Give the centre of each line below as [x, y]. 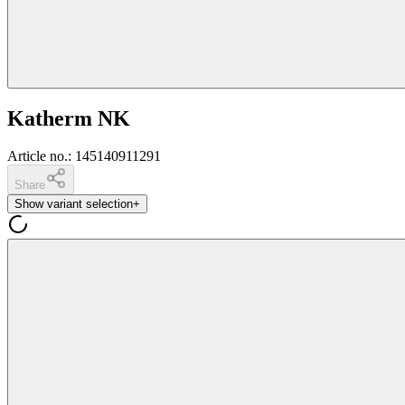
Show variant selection [74, 204]
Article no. [38, 156]
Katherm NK [69, 118]
